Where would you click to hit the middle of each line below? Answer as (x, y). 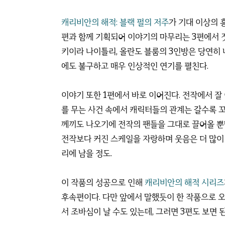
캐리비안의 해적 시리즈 (184, 183)
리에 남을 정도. (87, 153)
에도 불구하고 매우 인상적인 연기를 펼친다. (135, 66)
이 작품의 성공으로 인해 (103, 183)
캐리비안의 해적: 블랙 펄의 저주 (115, 22)
